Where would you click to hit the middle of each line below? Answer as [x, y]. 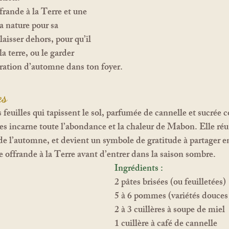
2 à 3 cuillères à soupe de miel [170, 210]
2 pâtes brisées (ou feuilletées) [170, 183]
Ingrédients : [139, 169]
